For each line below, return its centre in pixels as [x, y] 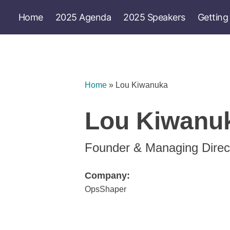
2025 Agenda [83, 17]
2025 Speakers [154, 17]
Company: [107, 176]
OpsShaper [106, 189]
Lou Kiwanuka [142, 85]
